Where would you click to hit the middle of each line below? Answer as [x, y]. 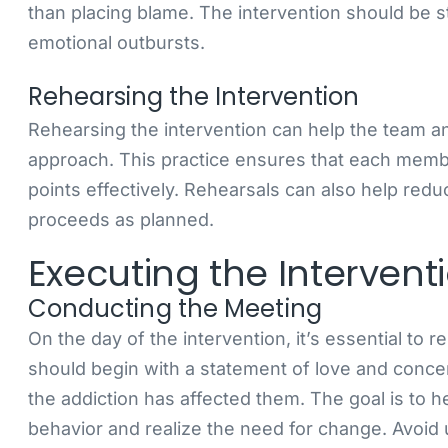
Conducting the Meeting [174, 308]
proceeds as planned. [120, 219]
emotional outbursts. [116, 42]
